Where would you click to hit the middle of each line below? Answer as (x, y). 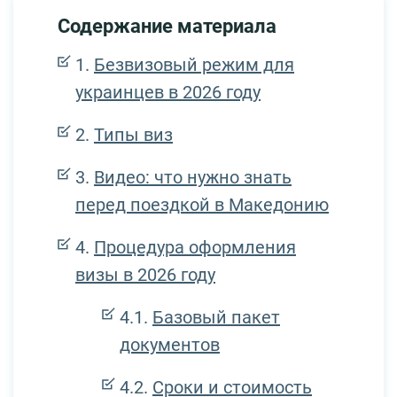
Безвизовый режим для (194, 65)
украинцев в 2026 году (168, 93)
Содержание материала (167, 27)
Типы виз (133, 135)
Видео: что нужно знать (193, 178)
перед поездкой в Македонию (202, 205)
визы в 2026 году (145, 275)
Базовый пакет (216, 318)
